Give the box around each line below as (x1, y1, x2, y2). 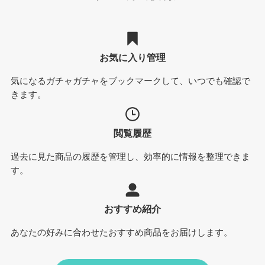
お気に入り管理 (99, 51, 166, 63)
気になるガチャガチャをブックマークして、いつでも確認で (10, 76, 250, 86)
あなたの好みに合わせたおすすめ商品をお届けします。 (10, 228, 232, 238)
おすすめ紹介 (104, 203, 161, 215)
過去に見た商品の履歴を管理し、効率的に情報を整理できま (10, 152, 250, 162)
